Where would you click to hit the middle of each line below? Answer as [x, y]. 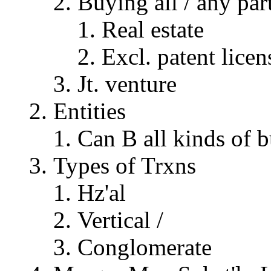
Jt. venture [127, 84]
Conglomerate [145, 247]
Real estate [153, 29]
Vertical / [120, 220]
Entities [90, 111]
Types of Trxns [125, 165]
